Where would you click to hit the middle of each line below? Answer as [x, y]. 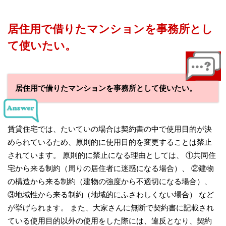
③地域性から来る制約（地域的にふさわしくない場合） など [111, 194]
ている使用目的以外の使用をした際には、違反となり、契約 [110, 220]
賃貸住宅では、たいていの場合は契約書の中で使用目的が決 [110, 129]
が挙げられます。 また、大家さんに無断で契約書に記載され [111, 207]
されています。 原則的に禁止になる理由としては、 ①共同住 [112, 155]
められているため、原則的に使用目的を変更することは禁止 [110, 142]
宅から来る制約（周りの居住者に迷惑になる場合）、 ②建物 [111, 168]
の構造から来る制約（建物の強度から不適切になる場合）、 [110, 181]
